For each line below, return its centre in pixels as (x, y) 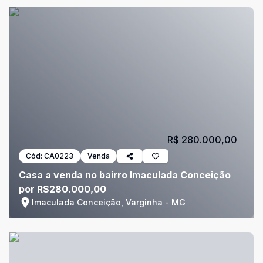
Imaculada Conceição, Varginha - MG (109, 202)
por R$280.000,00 (63, 189)
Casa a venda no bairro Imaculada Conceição (125, 175)
